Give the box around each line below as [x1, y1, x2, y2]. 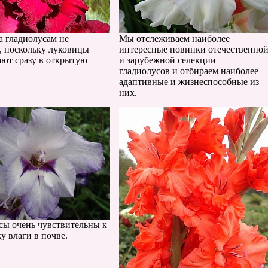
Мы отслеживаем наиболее [119, 33, 230, 44]
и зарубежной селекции [119, 55, 216, 65]
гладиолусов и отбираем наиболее [119, 66, 258, 76]
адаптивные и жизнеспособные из [119, 77, 259, 87]
